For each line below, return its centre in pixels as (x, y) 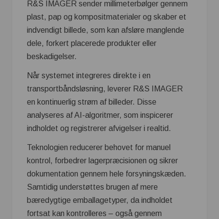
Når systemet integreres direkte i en (89, 76)
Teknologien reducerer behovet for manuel (99, 148)
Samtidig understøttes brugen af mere (92, 187)
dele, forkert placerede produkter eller (92, 44)
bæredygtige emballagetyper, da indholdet (100, 200)
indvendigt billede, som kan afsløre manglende (106, 30)
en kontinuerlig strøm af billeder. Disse (92, 102)
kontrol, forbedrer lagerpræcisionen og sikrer (102, 161)
